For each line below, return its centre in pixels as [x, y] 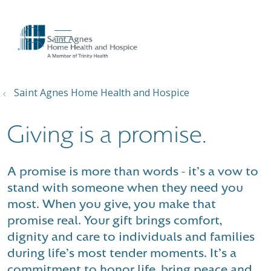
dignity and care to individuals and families [131, 237]
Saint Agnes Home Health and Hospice [102, 92]
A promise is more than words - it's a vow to [133, 171]
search [64, 43]
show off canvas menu [157, 34]
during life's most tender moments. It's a [122, 253]
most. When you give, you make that [112, 204]
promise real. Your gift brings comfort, [115, 220]
